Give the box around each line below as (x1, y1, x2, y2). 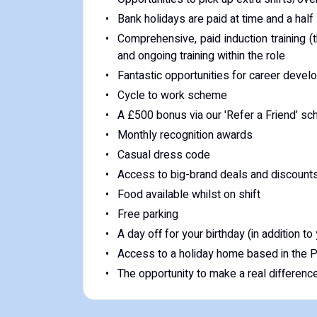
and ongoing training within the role (117, 47, 285, 64)
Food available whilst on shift (117, 186, 260, 203)
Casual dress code (117, 146, 210, 163)
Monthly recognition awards (117, 127, 253, 144)
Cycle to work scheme (117, 87, 227, 104)
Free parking (117, 206, 178, 223)
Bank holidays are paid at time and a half (117, 11, 313, 28)
